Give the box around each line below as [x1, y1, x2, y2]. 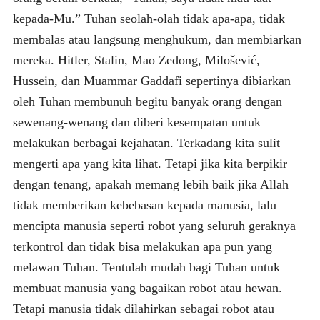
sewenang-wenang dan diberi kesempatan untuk [12, 114, 261, 129]
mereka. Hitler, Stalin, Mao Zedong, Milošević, [12, 52, 260, 67]
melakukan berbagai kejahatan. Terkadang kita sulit [12, 135, 280, 150]
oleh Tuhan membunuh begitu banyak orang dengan [12, 94, 282, 109]
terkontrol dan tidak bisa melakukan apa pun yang [12, 239, 272, 254]
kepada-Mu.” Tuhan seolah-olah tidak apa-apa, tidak [12, 11, 285, 26]
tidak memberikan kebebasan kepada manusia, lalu [12, 197, 276, 212]
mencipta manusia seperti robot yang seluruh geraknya [12, 218, 296, 233]
